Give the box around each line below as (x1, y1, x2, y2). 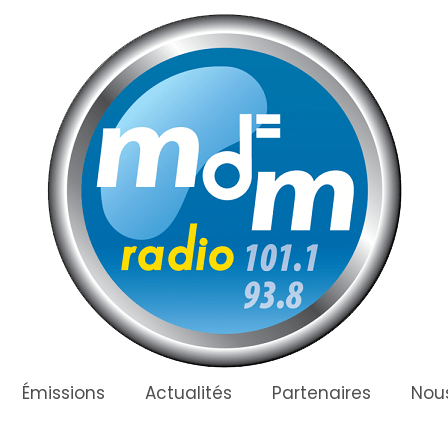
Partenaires (271, 381, 371, 405)
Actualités (144, 381, 232, 405)
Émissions (21, 381, 105, 405)
